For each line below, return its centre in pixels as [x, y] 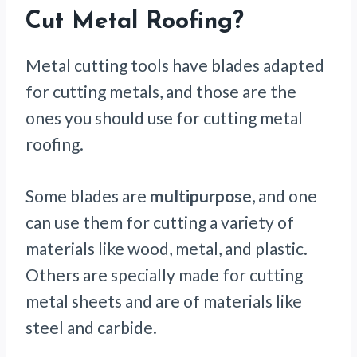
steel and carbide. [91, 328]
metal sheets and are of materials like [164, 301]
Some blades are [88, 196]
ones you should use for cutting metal [164, 118]
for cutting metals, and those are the [161, 92]
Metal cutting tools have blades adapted [175, 65]
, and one [284, 196]
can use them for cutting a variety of [160, 222]
